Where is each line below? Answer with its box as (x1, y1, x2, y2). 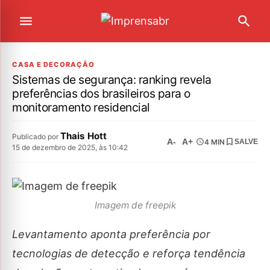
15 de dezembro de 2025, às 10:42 (12, 143, 128, 152)
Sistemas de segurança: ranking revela (12, 72, 212, 87)
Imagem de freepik (94, 199, 176, 211)
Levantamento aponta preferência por (12, 228, 210, 241)
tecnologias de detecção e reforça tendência (12, 247, 245, 260)
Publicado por (12, 132, 60, 141)
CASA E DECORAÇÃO (12, 60, 95, 69)
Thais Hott (60, 130, 107, 142)
